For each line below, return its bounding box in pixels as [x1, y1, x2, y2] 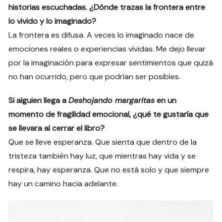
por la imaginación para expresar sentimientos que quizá [8, 57, 214, 68]
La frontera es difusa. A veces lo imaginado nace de [8, 30, 195, 41]
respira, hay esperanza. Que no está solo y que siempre [8, 165, 210, 175]
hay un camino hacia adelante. [8, 178, 118, 189]
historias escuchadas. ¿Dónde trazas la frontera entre [8, 2, 206, 13]
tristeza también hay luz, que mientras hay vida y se [8, 151, 196, 162]
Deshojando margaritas [68, 95, 155, 106]
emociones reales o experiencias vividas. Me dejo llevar [8, 44, 206, 55]
